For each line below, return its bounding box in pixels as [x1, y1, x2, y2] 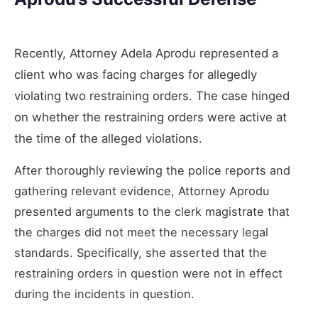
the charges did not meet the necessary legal [14, 224, 268, 239]
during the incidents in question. [14, 286, 194, 301]
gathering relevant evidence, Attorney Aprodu [14, 183, 269, 198]
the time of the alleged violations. [14, 131, 202, 146]
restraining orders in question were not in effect [14, 265, 283, 280]
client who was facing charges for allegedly [14, 67, 257, 82]
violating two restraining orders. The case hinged [14, 88, 290, 103]
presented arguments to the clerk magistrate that [14, 204, 290, 219]
